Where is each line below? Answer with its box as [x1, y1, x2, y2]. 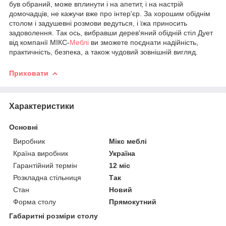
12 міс [109, 161, 131, 169]
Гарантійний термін [13, 161, 77, 169]
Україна [109, 149, 136, 157]
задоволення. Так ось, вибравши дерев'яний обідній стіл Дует [9, 28, 213, 37]
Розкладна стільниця [13, 173, 81, 182]
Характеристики [9, 101, 74, 110]
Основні [9, 123, 38, 131]
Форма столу [13, 197, 56, 206]
